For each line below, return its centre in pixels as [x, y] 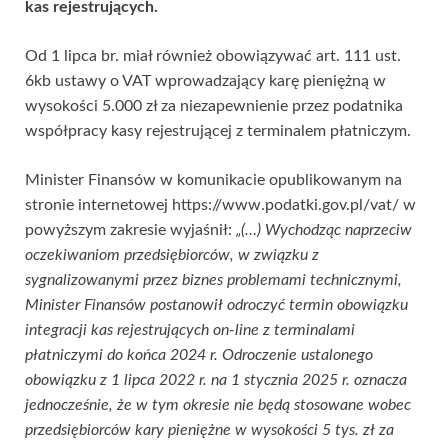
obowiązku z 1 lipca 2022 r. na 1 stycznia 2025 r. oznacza [216, 379]
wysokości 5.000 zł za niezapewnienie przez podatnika [214, 105]
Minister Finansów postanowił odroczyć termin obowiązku [216, 304]
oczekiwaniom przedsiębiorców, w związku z [172, 254]
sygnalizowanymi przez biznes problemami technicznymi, [213, 279]
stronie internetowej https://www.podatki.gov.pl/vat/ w [220, 204]
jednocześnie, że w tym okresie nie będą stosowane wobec [218, 404]
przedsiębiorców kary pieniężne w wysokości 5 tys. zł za [209, 429]
